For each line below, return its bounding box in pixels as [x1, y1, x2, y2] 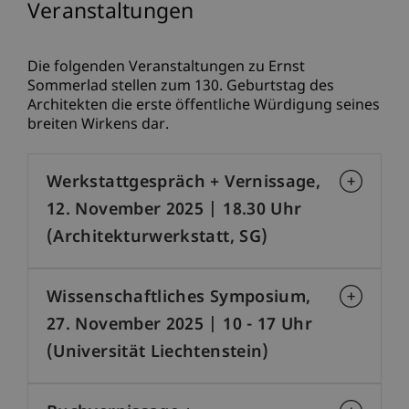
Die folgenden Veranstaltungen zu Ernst [27, 58, 305, 78]
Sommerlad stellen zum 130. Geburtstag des [27, 77, 334, 97]
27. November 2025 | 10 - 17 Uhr [47, 314, 313, 336]
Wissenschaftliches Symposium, [47, 287, 311, 309]
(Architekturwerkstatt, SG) [47, 226, 268, 248]
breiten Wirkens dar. [27, 115, 169, 135]
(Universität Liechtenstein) [47, 341, 269, 363]
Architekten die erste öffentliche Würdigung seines [27, 96, 380, 116]
